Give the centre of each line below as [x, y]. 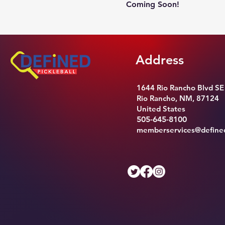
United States [161, 109]
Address [160, 60]
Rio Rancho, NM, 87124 [178, 98]
